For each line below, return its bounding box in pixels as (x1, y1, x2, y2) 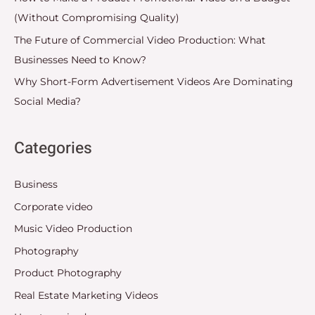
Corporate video (14, 200, 93, 213)
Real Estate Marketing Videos (14, 288, 158, 302)
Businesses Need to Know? (14, 53, 146, 66)
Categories (14, 136, 92, 161)
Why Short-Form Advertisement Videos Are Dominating (14, 75, 293, 89)
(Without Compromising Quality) (14, 11, 179, 25)
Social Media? (14, 95, 81, 108)
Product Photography (14, 266, 122, 280)
